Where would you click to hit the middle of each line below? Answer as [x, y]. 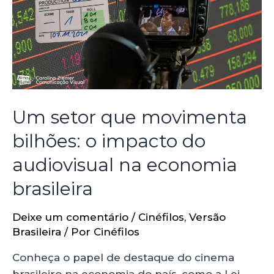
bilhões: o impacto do [109, 141]
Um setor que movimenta [130, 117]
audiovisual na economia [125, 165]
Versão [207, 217]
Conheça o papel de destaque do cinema [123, 257]
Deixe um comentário [70, 217]
